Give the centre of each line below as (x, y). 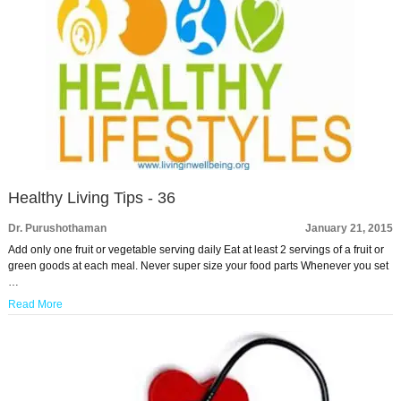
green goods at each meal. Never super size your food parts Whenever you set (198, 266)
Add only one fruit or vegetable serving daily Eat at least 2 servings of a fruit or (196, 250)
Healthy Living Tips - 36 (91, 198)
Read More (35, 304)
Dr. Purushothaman (57, 228)
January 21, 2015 (350, 228)
